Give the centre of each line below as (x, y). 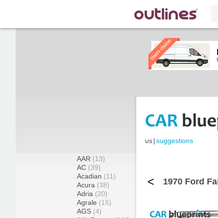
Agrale (88, 202)
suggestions (175, 141)
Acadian (90, 176)
